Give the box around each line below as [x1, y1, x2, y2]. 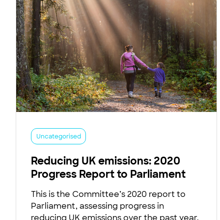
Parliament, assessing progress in [31, 201, 164, 212]
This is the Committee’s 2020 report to [31, 189, 186, 200]
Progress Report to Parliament [31, 167, 186, 181]
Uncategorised [36, 132, 81, 140]
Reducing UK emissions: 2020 [31, 154, 180, 168]
